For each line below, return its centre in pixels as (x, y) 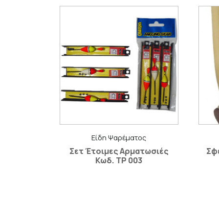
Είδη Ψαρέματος (119, 137)
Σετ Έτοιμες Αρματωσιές (119, 151)
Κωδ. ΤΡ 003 (119, 160)
